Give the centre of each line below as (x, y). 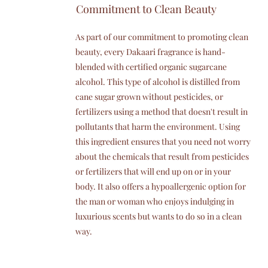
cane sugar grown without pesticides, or (149, 97)
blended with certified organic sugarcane (151, 67)
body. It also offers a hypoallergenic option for (160, 186)
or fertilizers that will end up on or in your (153, 171)
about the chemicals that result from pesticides (162, 156)
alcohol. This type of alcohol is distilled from (157, 82)
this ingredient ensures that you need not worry (163, 141)
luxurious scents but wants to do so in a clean (158, 216)
